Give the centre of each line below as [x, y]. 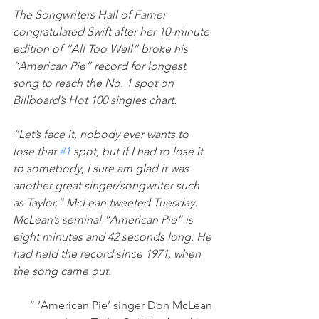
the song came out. [62, 271]
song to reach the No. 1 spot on [95, 83]
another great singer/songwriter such [108, 185]
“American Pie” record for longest [101, 66]
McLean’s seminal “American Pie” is [104, 219]
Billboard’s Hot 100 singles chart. [95, 100]
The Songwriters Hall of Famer [91, 14]
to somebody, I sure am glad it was [102, 168]
